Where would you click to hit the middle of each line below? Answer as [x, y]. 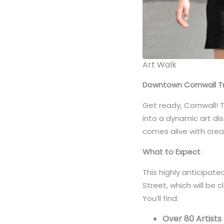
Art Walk [160, 64]
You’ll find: [162, 198]
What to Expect [172, 151]
